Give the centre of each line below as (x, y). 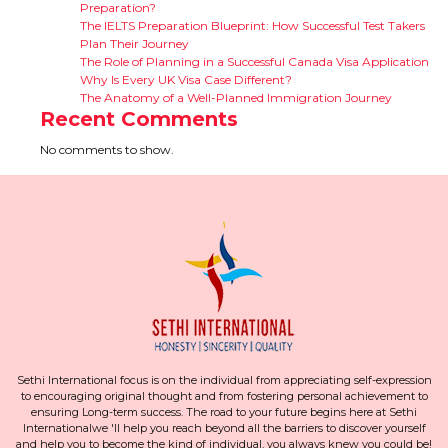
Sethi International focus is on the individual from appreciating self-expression (224, 380)
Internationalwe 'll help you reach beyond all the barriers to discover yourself (224, 428)
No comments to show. (107, 149)
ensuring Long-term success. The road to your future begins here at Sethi (224, 412)
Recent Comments (139, 119)
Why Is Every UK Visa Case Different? (186, 79)
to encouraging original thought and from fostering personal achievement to (224, 396)
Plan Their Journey (134, 43)
